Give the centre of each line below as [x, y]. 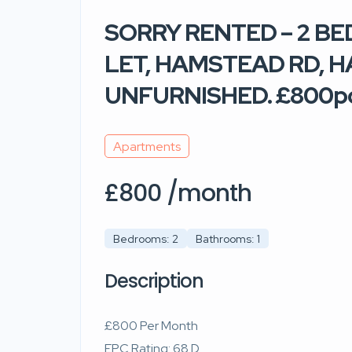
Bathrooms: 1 [228, 238]
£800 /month [178, 194]
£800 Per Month [151, 326]
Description [154, 281]
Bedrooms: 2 [146, 238]
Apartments [147, 146]
